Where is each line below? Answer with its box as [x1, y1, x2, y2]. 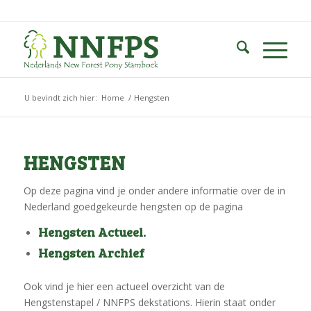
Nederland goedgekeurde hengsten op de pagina [23, 200, 243, 213]
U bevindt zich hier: [24, 92, 97, 103]
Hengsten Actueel [37, 223, 143, 240]
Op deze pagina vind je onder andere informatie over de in [23, 184, 285, 197]
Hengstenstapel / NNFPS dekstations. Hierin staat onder [23, 295, 276, 309]
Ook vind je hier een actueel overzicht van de [23, 279, 225, 293]
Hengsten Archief [37, 244, 144, 261]
